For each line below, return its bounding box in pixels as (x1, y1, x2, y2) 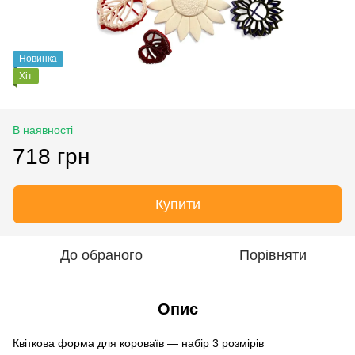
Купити (155, 196, 200, 212)
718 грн (13, 143, 90, 169)
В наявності (13, 123, 73, 136)
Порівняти (239, 246, 307, 263)
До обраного (60, 246, 143, 263)
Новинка (19, 52, 57, 64)
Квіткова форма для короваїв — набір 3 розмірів (13, 336, 264, 349)
